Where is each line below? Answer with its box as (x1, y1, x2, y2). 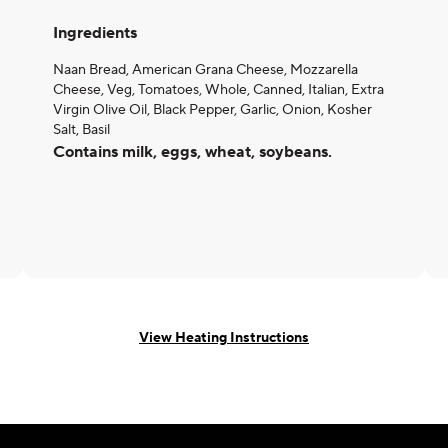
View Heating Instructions (139, 328, 309, 347)
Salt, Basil (53, 121, 110, 139)
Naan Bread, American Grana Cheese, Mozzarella (53, 61, 358, 79)
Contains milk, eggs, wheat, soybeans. (53, 142, 332, 162)
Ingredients (53, 23, 137, 43)
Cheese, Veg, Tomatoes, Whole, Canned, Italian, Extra (53, 81, 384, 99)
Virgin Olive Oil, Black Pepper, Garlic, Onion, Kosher (53, 101, 372, 119)
